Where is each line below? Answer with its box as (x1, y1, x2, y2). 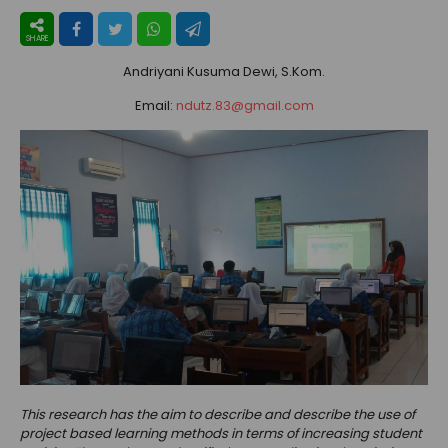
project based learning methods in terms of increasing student (20, 424, 422, 444)
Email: (134, 96, 176, 116)
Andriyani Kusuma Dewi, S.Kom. (123, 62, 325, 82)
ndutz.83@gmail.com (175, 96, 314, 116)
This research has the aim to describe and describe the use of (20, 405, 415, 425)
